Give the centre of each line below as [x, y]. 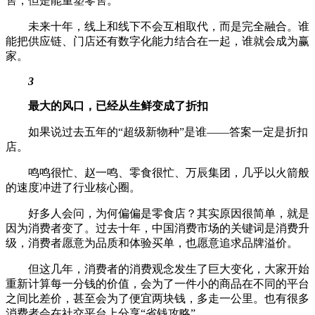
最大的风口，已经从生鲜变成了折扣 [118, 105]
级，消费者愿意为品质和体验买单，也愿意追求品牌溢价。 [152, 243]
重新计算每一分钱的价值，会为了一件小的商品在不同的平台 [157, 283]
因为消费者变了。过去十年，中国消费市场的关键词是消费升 [157, 228]
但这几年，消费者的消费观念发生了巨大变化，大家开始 [169, 269]
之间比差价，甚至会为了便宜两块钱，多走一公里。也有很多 [157, 298]
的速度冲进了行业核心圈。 [73, 187]
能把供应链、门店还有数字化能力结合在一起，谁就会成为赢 [157, 41]
